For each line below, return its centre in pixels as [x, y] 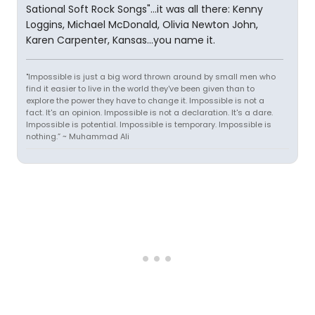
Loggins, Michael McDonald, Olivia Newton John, [142, 25]
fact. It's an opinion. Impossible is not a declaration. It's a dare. [149, 112]
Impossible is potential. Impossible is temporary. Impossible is [149, 124]
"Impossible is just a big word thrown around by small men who [151, 77]
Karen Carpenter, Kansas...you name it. [121, 40]
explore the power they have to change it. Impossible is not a [145, 101]
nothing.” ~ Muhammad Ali [78, 136]
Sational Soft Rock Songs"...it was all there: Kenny [144, 9]
